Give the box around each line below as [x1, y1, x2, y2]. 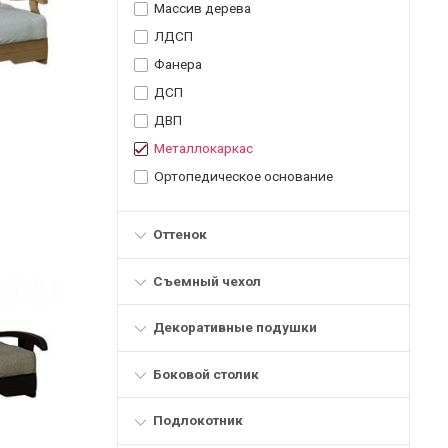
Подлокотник [152, 412, 243, 429]
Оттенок [152, 226, 207, 243]
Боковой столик [152, 365, 259, 382]
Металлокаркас [154, 140, 253, 157]
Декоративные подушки [152, 319, 317, 336]
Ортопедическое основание [154, 168, 333, 185]
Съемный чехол [152, 272, 261, 289]
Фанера [154, 56, 202, 73]
